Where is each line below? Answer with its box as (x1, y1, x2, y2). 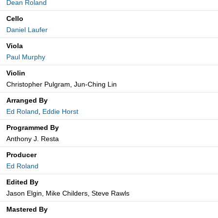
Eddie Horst (42, 108, 78, 116)
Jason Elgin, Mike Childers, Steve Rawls (6, 189, 129, 198)
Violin (6, 69, 25, 77)
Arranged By (6, 96, 48, 105)
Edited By (6, 178, 38, 186)
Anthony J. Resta (6, 135, 59, 143)
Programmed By (6, 124, 59, 132)
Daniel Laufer (6, 26, 48, 34)
